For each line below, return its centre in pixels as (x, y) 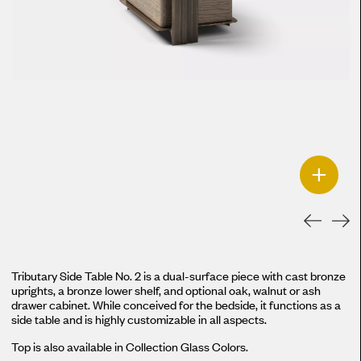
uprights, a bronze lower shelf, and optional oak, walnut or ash (166, 289)
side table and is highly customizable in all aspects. (139, 318)
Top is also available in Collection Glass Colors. (130, 346)
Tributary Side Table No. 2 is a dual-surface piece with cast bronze (178, 275)
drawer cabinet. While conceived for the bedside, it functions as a (176, 304)
